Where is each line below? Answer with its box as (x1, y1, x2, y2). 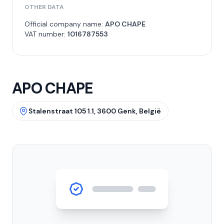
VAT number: (24, 29, 67, 38)
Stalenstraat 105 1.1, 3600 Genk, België (28, 106, 161, 115)
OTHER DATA (24, 3, 64, 11)
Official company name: (24, 19, 105, 28)
